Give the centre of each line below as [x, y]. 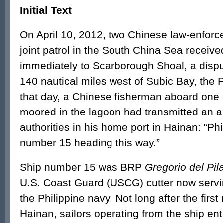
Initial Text [46, 10]
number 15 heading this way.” [90, 143]
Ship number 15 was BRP [82, 167]
